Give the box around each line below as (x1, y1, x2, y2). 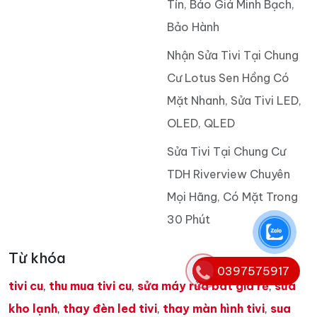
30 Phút (167, 212, 210, 226)
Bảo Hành (167, 19, 219, 34)
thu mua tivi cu (49, 278, 132, 293)
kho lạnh (8, 301, 57, 316)
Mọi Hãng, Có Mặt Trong (167, 189, 298, 204)
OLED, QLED (167, 115, 235, 130)
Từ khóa (8, 248, 66, 267)
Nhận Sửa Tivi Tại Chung (167, 47, 299, 62)
